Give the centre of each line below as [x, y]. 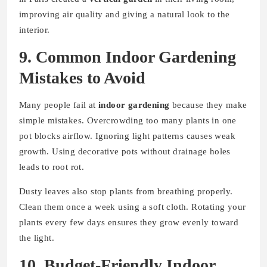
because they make [208, 105]
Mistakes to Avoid [82, 77]
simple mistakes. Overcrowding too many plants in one [128, 120]
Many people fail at [59, 105]
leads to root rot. [52, 167]
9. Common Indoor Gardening [128, 57]
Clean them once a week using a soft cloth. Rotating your [133, 207]
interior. [35, 30]
